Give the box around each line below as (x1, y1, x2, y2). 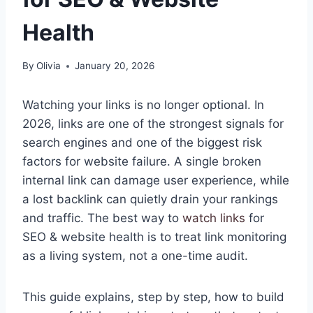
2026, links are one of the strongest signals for (22, 117, 284, 131)
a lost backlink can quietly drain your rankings (22, 192, 278, 207)
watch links (182, 211, 245, 226)
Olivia (36, 60, 61, 72)
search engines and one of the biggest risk (22, 136, 262, 150)
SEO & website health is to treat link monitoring (22, 230, 286, 245)
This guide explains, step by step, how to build (22, 290, 284, 305)
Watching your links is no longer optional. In (22, 98, 264, 112)
